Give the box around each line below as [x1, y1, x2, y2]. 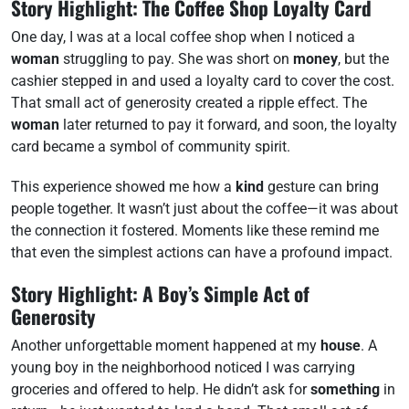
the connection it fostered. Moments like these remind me [11, 222, 379, 239]
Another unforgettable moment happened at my [11, 337, 320, 354]
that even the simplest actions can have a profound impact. [11, 244, 393, 261]
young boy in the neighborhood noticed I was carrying [11, 359, 355, 376]
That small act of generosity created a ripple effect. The [11, 94, 367, 111]
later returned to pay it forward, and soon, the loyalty [59, 116, 397, 133]
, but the [338, 50, 389, 68]
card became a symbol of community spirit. [11, 138, 290, 155]
